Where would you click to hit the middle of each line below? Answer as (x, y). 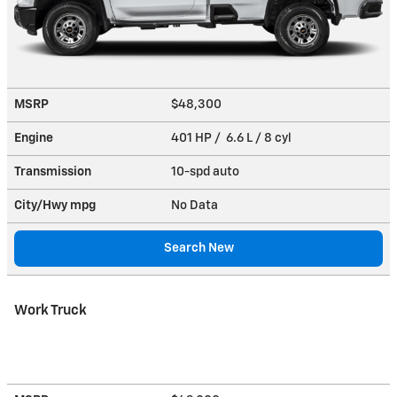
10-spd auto (206, 171)
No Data (197, 205)
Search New (198, 248)
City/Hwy (42, 205)
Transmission (53, 171)
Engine (34, 138)
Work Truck (51, 310)
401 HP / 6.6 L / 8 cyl (233, 138)
